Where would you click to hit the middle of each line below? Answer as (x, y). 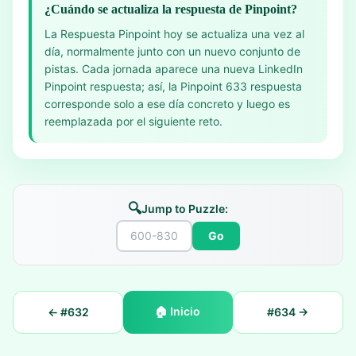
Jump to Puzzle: (185, 209)
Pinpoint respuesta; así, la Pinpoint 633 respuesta (173, 86)
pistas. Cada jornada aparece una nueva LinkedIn (174, 69)
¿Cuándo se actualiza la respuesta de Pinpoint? (171, 9)
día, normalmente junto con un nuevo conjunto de (172, 51)
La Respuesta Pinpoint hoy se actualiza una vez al (174, 34)
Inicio (186, 311)
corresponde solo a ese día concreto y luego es (167, 104)
